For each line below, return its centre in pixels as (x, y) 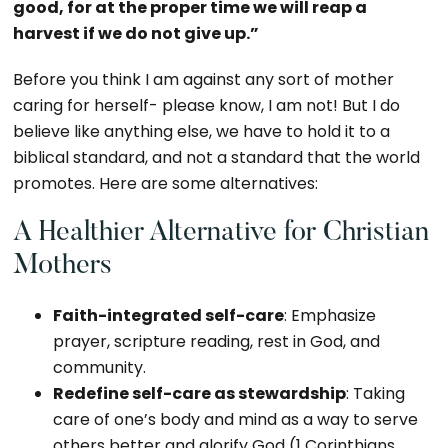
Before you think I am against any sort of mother (204, 79)
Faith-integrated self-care (169, 315)
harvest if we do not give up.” (136, 33)
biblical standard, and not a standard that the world (217, 157)
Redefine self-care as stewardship (200, 393)
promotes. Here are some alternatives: (166, 183)
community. (100, 367)
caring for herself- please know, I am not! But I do (207, 105)
